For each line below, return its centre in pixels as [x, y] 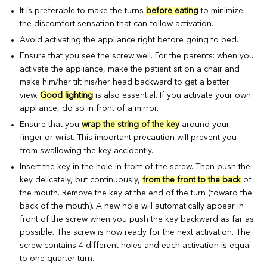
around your [205, 124]
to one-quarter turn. [57, 258]
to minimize [221, 10]
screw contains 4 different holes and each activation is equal [136, 245]
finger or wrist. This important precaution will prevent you [128, 137]
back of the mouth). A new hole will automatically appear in [132, 206]
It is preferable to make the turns [83, 10]
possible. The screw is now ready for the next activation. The [135, 232]
